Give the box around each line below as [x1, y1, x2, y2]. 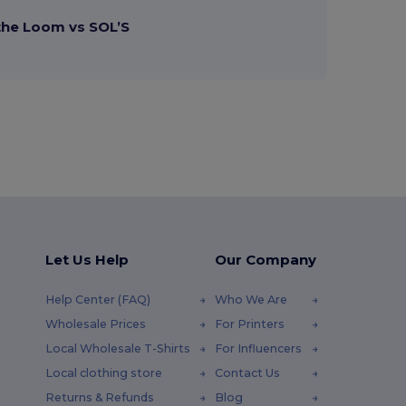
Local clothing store [44, 366, 162, 380]
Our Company [214, 251, 316, 268]
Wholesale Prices [44, 317, 146, 331]
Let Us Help [44, 251, 129, 268]
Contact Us [214, 366, 280, 380]
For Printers [214, 317, 285, 331]
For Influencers [214, 342, 302, 355]
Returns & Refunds [44, 391, 154, 404]
